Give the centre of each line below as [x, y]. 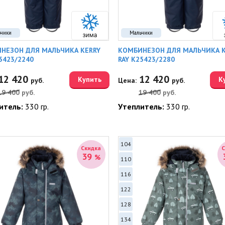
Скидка [91, 148]
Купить [89, 79]
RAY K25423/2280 [146, 59]
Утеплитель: [142, 106]
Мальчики [141, 33]
